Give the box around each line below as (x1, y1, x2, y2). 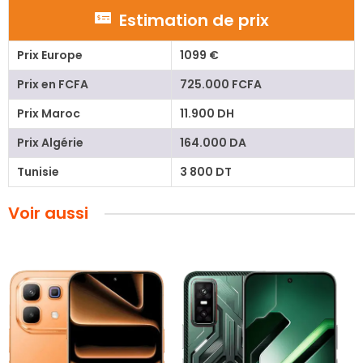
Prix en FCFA (16, 76, 88, 93)
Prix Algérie (16, 135, 83, 152)
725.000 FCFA (179, 76, 262, 93)
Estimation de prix (118, 9, 269, 32)
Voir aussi (8, 202, 88, 225)
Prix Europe (16, 47, 83, 64)
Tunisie (16, 164, 59, 181)
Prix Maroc (16, 105, 80, 122)
